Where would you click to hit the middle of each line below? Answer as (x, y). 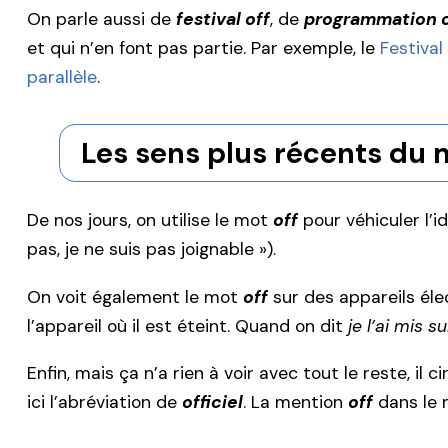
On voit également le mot (135, 296)
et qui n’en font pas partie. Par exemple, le (203, 47)
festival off (223, 18)
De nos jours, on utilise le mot (150, 220)
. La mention (295, 402)
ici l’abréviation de (104, 402)
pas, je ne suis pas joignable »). (151, 249)
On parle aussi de (101, 18)
